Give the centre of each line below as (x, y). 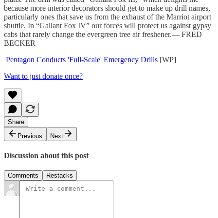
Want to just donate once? (43, 76)
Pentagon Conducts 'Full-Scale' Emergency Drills (82, 59)
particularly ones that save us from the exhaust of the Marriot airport (108, 17)
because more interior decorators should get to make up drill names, (107, 8)
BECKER (20, 43)
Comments (23, 176)
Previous (30, 136)
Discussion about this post (46, 156)
